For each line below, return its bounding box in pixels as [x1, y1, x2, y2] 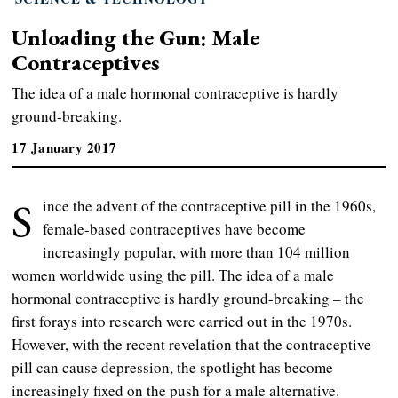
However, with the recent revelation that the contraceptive [12, 333, 372, 354]
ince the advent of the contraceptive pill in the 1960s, [43, 195, 377, 216]
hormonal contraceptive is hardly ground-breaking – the [12, 287, 365, 308]
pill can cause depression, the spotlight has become [12, 356, 334, 378]
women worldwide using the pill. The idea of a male [12, 264, 335, 285]
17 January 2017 [12, 137, 117, 157]
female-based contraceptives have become [43, 218, 306, 239]
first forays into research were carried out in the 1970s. [12, 310, 353, 331]
